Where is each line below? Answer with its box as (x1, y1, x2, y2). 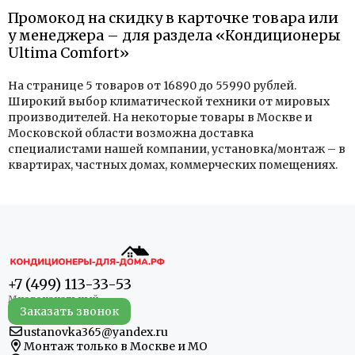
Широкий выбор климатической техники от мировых (8, 94, 330, 109)
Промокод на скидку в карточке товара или (8, 9, 338, 27)
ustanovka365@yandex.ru (24, 325, 168, 340)
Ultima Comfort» (8, 44, 129, 62)
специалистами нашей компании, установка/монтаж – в (8, 142, 345, 156)
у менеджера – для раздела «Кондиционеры (8, 26, 341, 44)
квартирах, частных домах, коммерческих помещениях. (8, 158, 338, 172)
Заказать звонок (20, 304, 119, 319)
